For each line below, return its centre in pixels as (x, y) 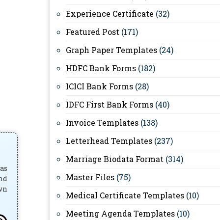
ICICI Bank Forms (99, 86)
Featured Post (93, 32)
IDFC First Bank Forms (110, 104)
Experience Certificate (110, 14)
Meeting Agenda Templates (120, 213)
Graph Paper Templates (111, 50)
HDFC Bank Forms (101, 68)
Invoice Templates (102, 123)
